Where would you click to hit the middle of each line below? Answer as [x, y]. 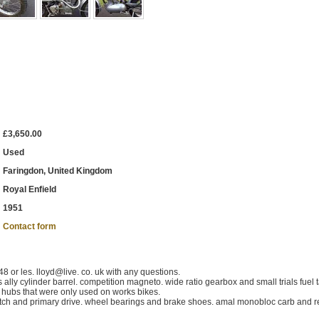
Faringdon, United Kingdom [58, 171]
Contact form [30, 226]
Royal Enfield [30, 189]
